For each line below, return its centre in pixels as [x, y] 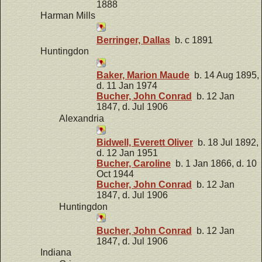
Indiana [56, 253]
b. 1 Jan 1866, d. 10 [214, 164]
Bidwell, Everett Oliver [145, 143]
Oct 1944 [115, 174]
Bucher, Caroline [134, 164]
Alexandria [82, 118]
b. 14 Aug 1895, [224, 75]
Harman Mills [68, 16]
